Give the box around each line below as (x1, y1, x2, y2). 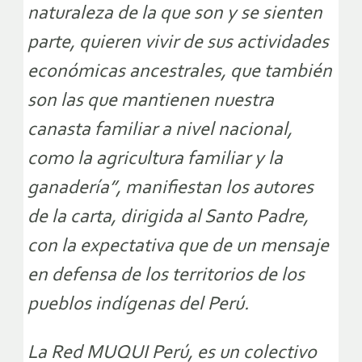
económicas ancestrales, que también (27, 62, 332, 82)
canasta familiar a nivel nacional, (27, 120, 293, 141)
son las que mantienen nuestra (27, 91, 274, 112)
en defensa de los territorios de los (27, 266, 305, 286)
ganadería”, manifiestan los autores (27, 179, 314, 199)
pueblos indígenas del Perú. (27, 295, 249, 315)
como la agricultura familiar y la (27, 149, 283, 170)
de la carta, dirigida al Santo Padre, (27, 208, 309, 228)
